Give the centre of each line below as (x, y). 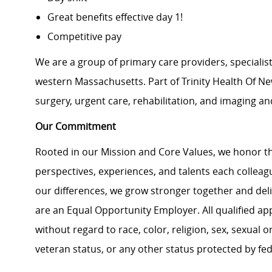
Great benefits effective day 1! (115, 17)
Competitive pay (84, 37)
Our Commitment (76, 127)
